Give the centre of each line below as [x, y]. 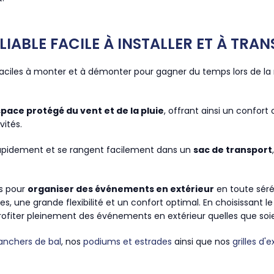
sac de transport [233, 150]
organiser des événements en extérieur [121, 189]
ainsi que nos [202, 242]
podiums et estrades [128, 242]
